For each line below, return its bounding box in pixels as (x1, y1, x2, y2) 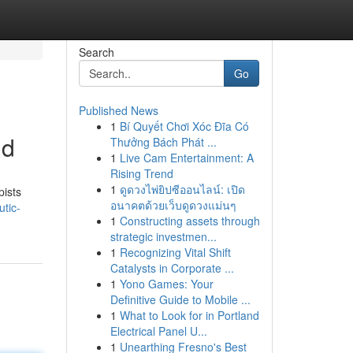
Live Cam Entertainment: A (119, 150, 254, 165)
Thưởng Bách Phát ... (110, 134, 217, 150)
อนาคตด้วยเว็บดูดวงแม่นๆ (110, 197, 236, 213)
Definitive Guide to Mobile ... (110, 292, 251, 307)
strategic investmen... (110, 229, 217, 244)
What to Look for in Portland (119, 307, 259, 323)
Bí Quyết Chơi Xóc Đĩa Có (119, 118, 249, 134)
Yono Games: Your (119, 276, 214, 292)
